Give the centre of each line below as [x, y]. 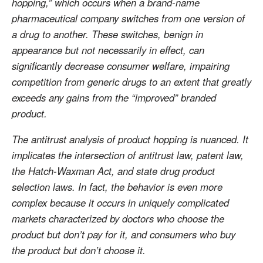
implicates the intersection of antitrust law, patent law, [128, 155]
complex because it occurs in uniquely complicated [120, 202]
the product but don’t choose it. [79, 250]
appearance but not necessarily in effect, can [108, 50]
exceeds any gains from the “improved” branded [114, 97]
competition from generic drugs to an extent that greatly [131, 81]
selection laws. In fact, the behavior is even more [117, 186]
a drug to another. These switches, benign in [107, 34]
